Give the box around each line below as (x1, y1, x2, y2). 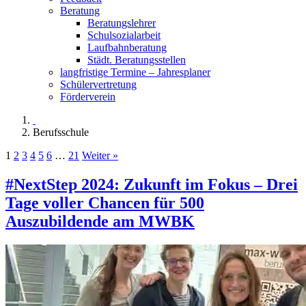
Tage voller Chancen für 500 (5, 193, 204, 212)
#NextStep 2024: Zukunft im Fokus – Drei (5, 175, 298, 193)
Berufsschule (33, 126, 89, 138)
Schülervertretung (60, 78, 137, 90)
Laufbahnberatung (87, 41, 167, 53)
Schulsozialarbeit (87, 29, 161, 41)
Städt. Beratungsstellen (87, 53, 186, 66)
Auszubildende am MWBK (5, 212, 195, 230)
